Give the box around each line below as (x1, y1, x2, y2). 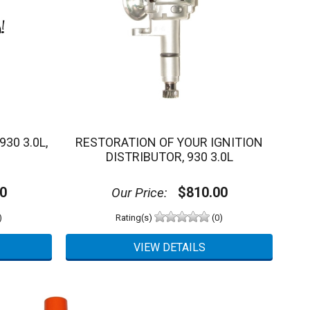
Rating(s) (116, 212, 154, 223)
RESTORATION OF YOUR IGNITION (75, 134, 263, 149)
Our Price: (111, 185, 167, 201)
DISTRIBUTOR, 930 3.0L (105, 149, 233, 164)
